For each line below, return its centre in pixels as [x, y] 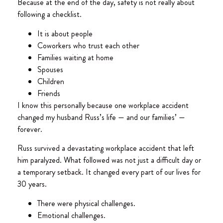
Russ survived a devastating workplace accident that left [106, 148]
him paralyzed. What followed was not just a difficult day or [109, 160]
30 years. [32, 184]
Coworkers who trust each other [88, 45]
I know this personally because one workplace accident [103, 105]
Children [51, 81]
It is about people [65, 33]
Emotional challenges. [71, 215]
